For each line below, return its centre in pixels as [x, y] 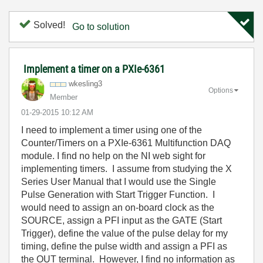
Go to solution [101, 27]
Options [221, 90]
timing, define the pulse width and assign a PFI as [124, 246]
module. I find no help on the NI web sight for [113, 156]
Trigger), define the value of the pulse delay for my [124, 233]
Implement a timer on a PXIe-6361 [94, 69]
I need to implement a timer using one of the [112, 130]
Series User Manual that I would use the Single [119, 182]
